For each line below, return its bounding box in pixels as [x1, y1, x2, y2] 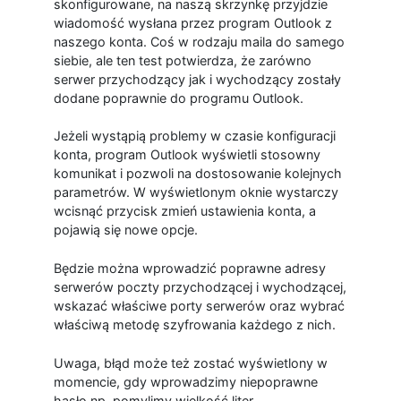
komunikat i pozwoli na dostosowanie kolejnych [53, 166, 342, 182]
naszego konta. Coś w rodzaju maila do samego [53, 33, 345, 49]
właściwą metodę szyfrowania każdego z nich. [53, 316, 336, 332]
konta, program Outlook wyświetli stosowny [53, 147, 320, 163]
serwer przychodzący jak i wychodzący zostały [53, 71, 341, 87]
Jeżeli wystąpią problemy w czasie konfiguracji [53, 128, 336, 144]
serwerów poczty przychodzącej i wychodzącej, [53, 278, 346, 294]
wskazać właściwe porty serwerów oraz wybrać [53, 297, 345, 313]
